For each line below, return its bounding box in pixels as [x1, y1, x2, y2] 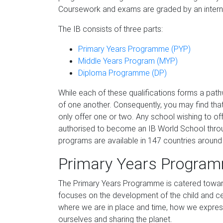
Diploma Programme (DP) [78, 68, 167, 78]
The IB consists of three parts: [58, 24, 163, 34]
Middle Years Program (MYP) [78, 56, 178, 66]
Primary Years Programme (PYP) [78, 44, 191, 54]
